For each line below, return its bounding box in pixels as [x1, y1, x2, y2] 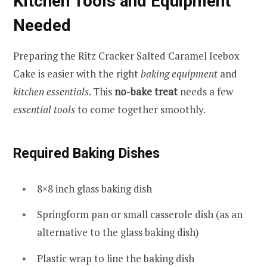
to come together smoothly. [75, 102, 206, 116]
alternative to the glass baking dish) [37, 225, 199, 240]
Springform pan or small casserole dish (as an [37, 207, 243, 222]
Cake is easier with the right [13, 66, 141, 80]
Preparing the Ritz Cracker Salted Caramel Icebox [13, 48, 240, 63]
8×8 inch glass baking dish [37, 181, 152, 195]
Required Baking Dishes [13, 144, 160, 162]
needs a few [178, 84, 233, 98]
